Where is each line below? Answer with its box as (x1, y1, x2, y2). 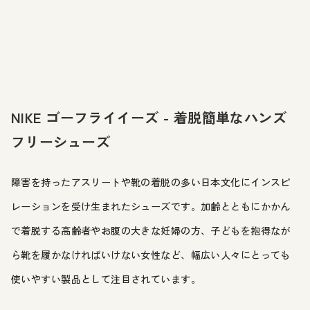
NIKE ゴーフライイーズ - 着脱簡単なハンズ (11, 107, 287, 127)
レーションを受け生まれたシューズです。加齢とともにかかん (11, 199, 291, 213)
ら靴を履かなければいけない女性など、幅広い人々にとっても (11, 247, 291, 262)
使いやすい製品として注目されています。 (11, 271, 201, 286)
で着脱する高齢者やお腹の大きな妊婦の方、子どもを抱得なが (11, 223, 291, 237)
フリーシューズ (11, 131, 110, 152)
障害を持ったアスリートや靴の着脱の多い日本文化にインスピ (11, 174, 291, 189)
